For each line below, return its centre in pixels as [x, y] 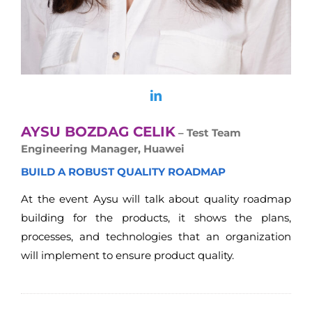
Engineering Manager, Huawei [103, 149]
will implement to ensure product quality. [127, 256]
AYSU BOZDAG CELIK [98, 132]
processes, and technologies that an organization [156, 237]
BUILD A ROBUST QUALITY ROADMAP [123, 171]
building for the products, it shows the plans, [156, 218]
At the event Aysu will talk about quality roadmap [156, 199]
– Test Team [208, 133]
